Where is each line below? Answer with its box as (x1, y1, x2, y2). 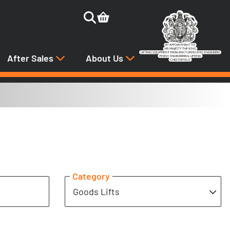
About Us (85, 52, 125, 64)
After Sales (7, 52, 56, 64)
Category (72, 170, 110, 182)
